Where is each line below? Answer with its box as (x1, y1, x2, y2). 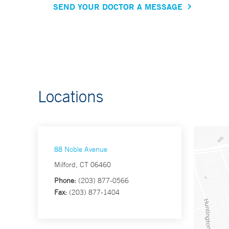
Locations (38, 86, 103, 106)
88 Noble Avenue (54, 145, 107, 154)
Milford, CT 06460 (54, 160, 111, 170)
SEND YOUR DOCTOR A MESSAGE (53, 1, 182, 12)
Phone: (54, 176, 76, 186)
